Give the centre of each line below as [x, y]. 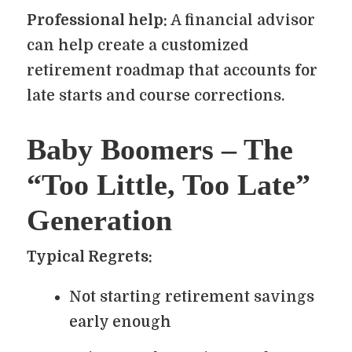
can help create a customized [137, 46]
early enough [120, 322]
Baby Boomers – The [160, 149]
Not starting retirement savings [192, 297]
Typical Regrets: [90, 257]
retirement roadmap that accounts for [172, 71]
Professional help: [97, 20]
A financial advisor [241, 20]
